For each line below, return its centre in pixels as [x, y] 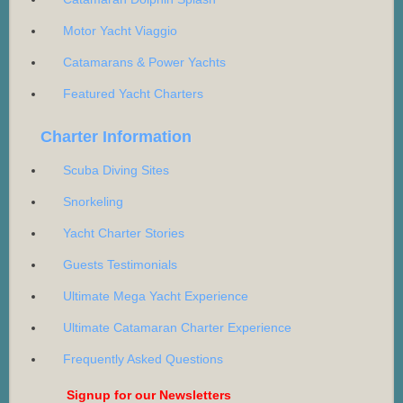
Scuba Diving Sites [116, 170]
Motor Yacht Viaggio [120, 31]
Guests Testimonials [120, 265]
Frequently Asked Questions [143, 359]
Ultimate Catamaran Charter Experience [177, 328]
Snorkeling [93, 202]
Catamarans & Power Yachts [144, 63]
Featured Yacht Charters [133, 94]
